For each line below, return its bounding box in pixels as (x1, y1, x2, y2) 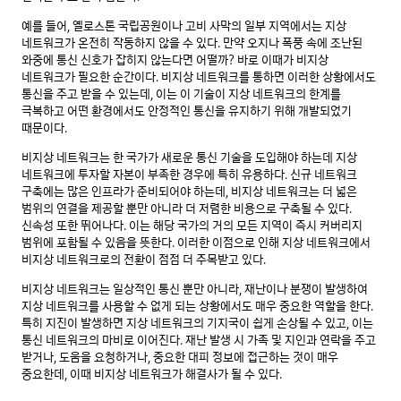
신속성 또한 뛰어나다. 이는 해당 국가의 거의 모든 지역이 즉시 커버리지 (21, 217, 363, 235)
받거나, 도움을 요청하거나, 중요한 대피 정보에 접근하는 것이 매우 (21, 348, 338, 367)
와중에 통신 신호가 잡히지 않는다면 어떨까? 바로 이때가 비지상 (21, 51, 328, 70)
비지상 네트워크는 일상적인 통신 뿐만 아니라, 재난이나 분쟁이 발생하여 (21, 280, 368, 299)
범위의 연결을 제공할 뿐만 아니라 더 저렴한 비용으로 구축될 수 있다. (21, 200, 352, 218)
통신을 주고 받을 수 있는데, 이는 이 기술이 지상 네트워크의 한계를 (21, 85, 341, 104)
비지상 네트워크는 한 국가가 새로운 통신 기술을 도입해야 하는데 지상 (21, 149, 357, 167)
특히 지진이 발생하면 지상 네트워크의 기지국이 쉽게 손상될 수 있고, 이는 (21, 314, 373, 333)
